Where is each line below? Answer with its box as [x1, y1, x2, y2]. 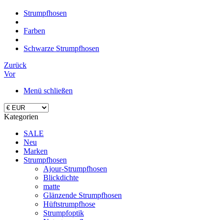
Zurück [4, 61, 27, 69]
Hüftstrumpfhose [43, 200, 95, 208]
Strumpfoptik [43, 209, 84, 217]
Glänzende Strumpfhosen [43, 191, 122, 199]
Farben [24, 27, 45, 35]
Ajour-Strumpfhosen [43, 165, 107, 173]
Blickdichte [43, 173, 79, 182]
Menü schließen [24, 86, 73, 95]
